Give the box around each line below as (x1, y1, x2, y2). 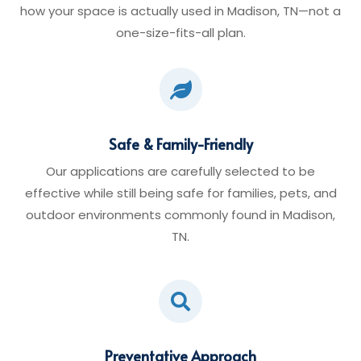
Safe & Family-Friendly (108, 134, 253, 154)
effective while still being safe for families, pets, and (24, 185, 337, 201)
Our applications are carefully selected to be (46, 163, 315, 180)
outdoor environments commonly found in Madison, (26, 206, 335, 223)
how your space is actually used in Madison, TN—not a (20, 2, 341, 19)
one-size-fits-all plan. (115, 24, 246, 41)
